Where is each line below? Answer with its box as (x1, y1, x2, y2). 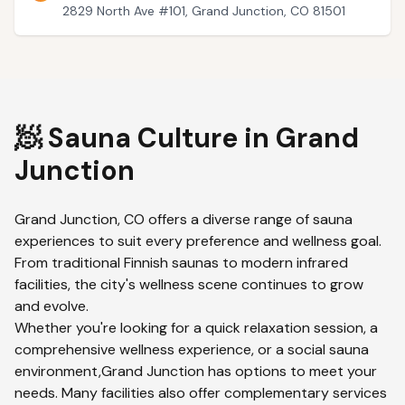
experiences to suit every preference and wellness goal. (14, 231, 381, 250)
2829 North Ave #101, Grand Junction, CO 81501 (62, 3, 345, 19)
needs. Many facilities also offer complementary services (14, 383, 387, 402)
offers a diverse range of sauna (145, 210, 353, 229)
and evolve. (14, 297, 89, 316)
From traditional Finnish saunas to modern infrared (14, 253, 348, 272)
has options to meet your (204, 362, 377, 381)
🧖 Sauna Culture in (14, 120, 276, 155)
